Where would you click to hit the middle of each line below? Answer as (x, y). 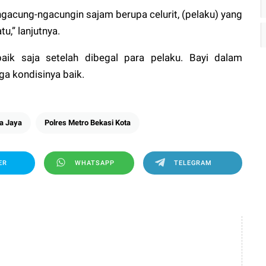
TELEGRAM (193, 163)
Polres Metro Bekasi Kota (88, 122)
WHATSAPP (94, 163)
